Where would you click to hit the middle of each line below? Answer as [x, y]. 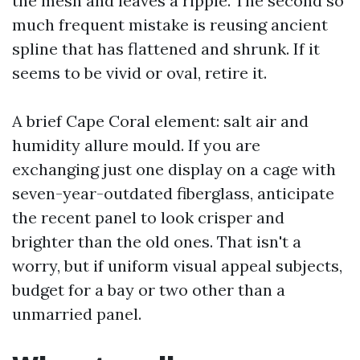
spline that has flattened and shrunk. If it [166, 49]
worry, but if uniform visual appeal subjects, [177, 266]
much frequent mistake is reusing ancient [170, 25]
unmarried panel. [77, 314]
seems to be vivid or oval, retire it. [139, 73]
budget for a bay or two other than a [149, 290]
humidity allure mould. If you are [136, 145]
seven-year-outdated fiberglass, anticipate [173, 193]
